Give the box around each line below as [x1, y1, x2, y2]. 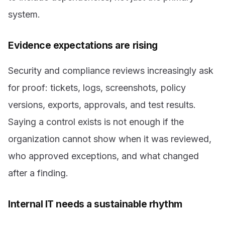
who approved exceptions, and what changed [8, 151, 199, 162]
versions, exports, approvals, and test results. [8, 99, 196, 110]
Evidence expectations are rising [8, 39, 158, 51]
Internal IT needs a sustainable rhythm [8, 198, 182, 210]
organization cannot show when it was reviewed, [8, 134, 211, 145]
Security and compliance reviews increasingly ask [8, 65, 213, 76]
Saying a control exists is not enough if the [8, 117, 184, 128]
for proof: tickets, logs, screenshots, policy [8, 82, 186, 93]
